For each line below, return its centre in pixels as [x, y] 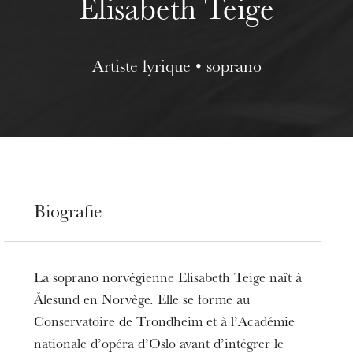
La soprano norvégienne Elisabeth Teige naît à [168, 279]
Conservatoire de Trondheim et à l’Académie [165, 323]
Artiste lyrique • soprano [176, 68]
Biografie [69, 214]
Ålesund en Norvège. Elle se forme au [142, 301]
